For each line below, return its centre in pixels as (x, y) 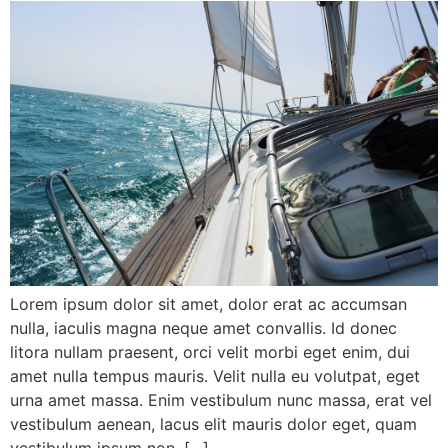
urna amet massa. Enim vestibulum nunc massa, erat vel (221, 400)
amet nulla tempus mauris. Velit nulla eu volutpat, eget (215, 376)
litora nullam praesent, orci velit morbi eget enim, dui (210, 352)
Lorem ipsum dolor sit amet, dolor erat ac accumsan (208, 304)
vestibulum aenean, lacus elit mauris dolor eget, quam (213, 424)
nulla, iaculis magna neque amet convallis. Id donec (203, 328)
